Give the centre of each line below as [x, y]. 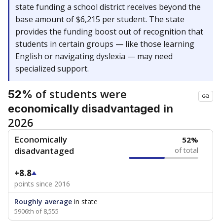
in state [85, 202]
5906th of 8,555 [37, 211]
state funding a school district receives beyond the [108, 7]
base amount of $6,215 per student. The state [100, 19]
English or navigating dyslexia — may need [94, 56]
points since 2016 [42, 184]
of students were [80, 94]
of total [187, 150]
